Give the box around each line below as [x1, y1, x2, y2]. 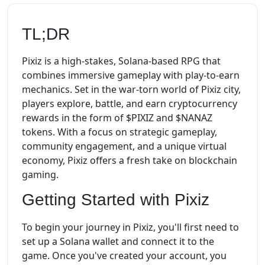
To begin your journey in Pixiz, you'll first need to [22, 220, 239, 234]
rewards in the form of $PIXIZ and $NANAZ [22, 111, 212, 125]
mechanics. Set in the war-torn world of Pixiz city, [22, 83, 241, 96]
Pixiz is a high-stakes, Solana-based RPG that [22, 54, 221, 68]
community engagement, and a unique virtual [22, 140, 227, 153]
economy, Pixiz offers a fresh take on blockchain [22, 154, 237, 167]
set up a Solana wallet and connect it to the [22, 234, 214, 248]
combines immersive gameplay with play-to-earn [22, 69, 240, 82]
